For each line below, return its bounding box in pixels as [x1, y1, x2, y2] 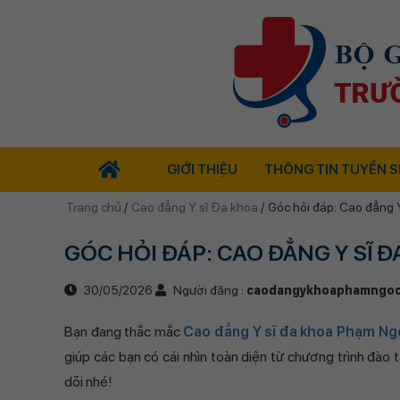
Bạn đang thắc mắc [64, 323, 184, 340]
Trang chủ [66, 200, 124, 214]
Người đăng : [171, 283, 246, 297]
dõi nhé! [64, 373, 112, 390]
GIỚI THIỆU [167, 162, 237, 178]
